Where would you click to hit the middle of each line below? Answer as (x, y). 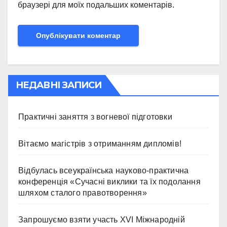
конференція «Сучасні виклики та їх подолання (109, 181)
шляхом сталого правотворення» (83, 193)
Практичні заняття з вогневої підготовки (95, 117)
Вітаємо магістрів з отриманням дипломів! (100, 143)
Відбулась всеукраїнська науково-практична (104, 170)
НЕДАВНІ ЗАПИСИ (59, 85)
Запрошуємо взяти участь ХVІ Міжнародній (102, 219)
